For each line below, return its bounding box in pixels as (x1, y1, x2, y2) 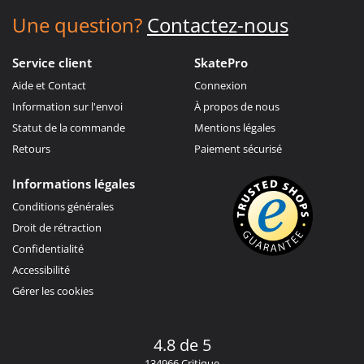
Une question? (12, 11, 142, 38)
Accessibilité (12, 262, 70, 277)
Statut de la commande (12, 119, 125, 135)
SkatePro (194, 54, 248, 71)
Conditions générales (12, 198, 114, 214)
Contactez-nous (147, 11, 288, 38)
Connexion (194, 77, 247, 93)
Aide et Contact (12, 77, 86, 93)
